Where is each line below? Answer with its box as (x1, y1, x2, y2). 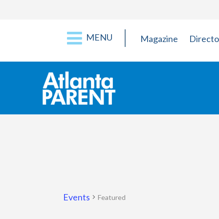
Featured (98, 193, 126, 201)
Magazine (140, 33, 178, 44)
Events (63, 192, 90, 202)
